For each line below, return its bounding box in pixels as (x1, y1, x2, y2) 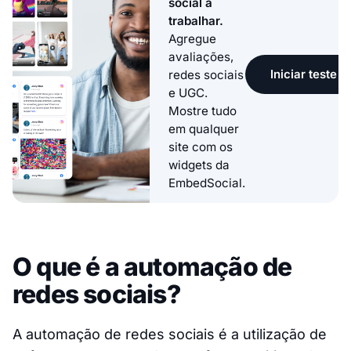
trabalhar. (168, 13, 223, 28)
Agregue (168, 31, 216, 46)
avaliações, (168, 49, 233, 64)
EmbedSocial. (168, 175, 245, 190)
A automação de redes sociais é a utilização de (13, 326, 327, 343)
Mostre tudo (168, 103, 237, 118)
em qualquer (168, 121, 239, 136)
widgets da (168, 157, 230, 172)
